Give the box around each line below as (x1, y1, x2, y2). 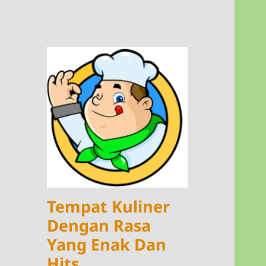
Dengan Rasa (47, 214, 151, 237)
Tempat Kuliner (47, 195, 170, 218)
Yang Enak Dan (47, 233, 167, 256)
